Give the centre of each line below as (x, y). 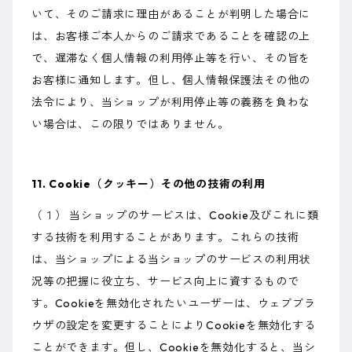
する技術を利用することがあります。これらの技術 (165, 238)
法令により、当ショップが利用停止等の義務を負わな (171, 103)
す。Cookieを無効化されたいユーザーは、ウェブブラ (174, 304)
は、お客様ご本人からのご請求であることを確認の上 (171, 37)
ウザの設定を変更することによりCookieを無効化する (174, 326)
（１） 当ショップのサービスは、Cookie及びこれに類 (175, 216)
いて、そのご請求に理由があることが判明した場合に (171, 15)
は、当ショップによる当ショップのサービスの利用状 (171, 260)
